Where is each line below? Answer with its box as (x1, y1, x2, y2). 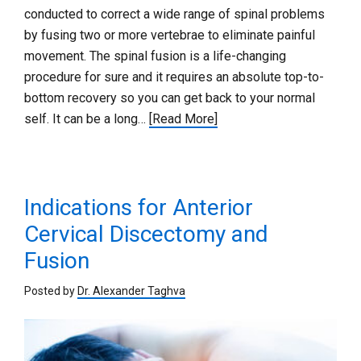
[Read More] (149, 110, 218, 127)
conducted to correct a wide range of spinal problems (24, 6, 325, 22)
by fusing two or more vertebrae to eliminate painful (24, 27, 315, 43)
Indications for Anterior (24, 193, 253, 221)
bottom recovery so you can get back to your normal (24, 89, 315, 106)
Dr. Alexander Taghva (77, 284, 185, 297)
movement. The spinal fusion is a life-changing (24, 48, 286, 64)
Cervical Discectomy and (24, 220, 268, 247)
